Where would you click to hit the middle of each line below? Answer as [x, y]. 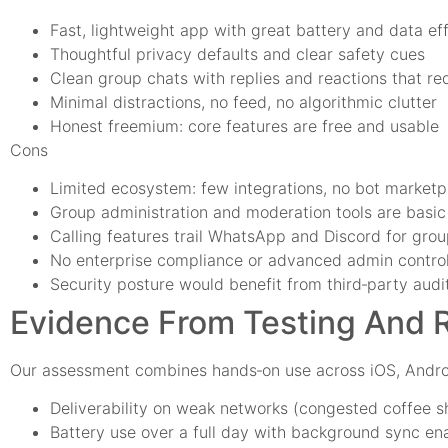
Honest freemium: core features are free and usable [244, 125]
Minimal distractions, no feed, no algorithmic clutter [243, 101]
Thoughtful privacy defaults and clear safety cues [237, 53]
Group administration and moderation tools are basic [248, 211]
